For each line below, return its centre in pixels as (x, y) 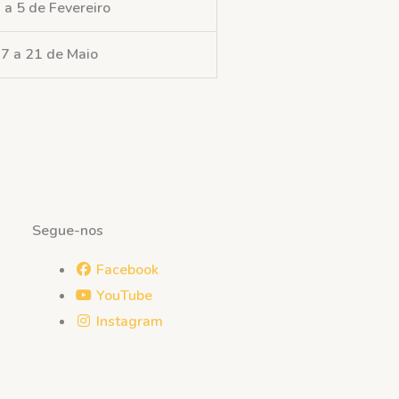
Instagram (130, 321)
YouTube (124, 295)
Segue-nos (68, 230)
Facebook (127, 269)
